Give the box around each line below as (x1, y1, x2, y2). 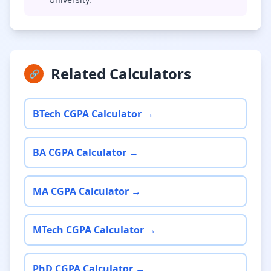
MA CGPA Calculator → (33, 184, 141, 198)
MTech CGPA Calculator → (33, 223, 156, 237)
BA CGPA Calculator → (33, 146, 139, 159)
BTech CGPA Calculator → (33, 107, 154, 120)
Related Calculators (51, 64, 191, 83)
